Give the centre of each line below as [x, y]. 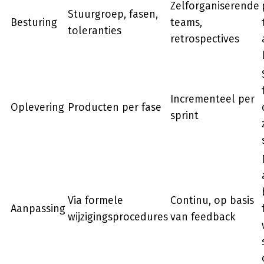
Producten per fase [115, 107]
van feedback [203, 217]
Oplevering [37, 107]
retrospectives [205, 39]
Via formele [95, 200]
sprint [184, 115]
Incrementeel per [212, 99]
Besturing [34, 22]
